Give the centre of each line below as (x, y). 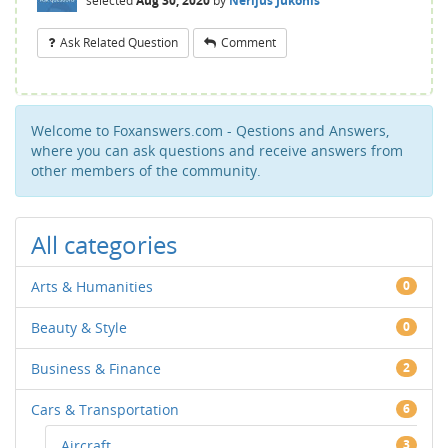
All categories (104, 244)
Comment (248, 42)
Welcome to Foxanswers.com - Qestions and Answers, (210, 130)
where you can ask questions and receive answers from (217, 150)
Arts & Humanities (92, 286)
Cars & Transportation (105, 409)
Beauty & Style (79, 327)
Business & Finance (96, 368)
